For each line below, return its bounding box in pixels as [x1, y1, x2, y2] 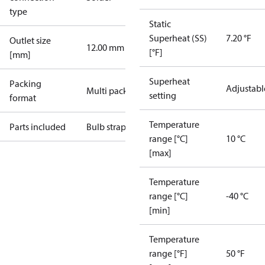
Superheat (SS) [149, 32, 207, 44]
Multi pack [86, 85, 128, 96]
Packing [9, 77, 41, 89]
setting [149, 89, 176, 101]
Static [149, 18, 171, 30]
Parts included [9, 121, 66, 132]
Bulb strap [86, 121, 126, 132]
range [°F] [149, 247, 188, 259]
